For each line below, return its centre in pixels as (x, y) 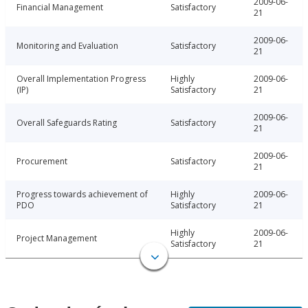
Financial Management (60, 8)
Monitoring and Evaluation (67, 46)
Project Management (57, 239)
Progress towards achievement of (82, 195)
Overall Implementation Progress (81, 79)
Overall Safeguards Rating (67, 123)
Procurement (42, 162)
